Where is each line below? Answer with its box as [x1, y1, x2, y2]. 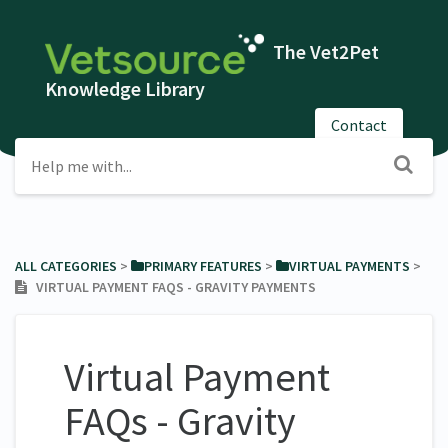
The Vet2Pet [269, 38, 380, 64]
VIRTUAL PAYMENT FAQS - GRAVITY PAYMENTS [27, 277, 316, 296]
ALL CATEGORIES [15, 256, 117, 275]
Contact [331, 114, 387, 135]
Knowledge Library [45, 76, 205, 101]
